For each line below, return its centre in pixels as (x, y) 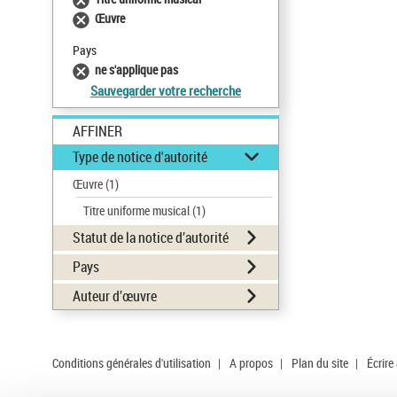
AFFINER (97, 131)
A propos (251, 363)
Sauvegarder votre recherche (166, 90)
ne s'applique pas (136, 70)
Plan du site (320, 363)
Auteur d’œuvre (115, 296)
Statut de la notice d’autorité (151, 237)
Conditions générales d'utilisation (132, 363)
